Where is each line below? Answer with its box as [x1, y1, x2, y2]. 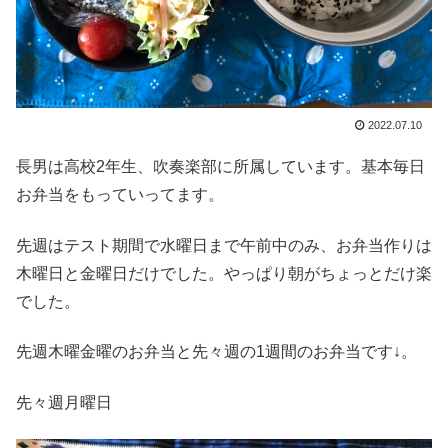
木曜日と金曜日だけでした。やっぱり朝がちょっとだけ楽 [16, 264, 432, 282]
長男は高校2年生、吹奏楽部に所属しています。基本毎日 [16, 158, 425, 176]
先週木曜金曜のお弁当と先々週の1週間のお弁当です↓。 [16, 343, 417, 361]
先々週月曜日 [16, 393, 112, 411]
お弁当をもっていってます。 [16, 186, 224, 204]
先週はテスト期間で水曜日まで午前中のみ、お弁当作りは [16, 236, 432, 254]
